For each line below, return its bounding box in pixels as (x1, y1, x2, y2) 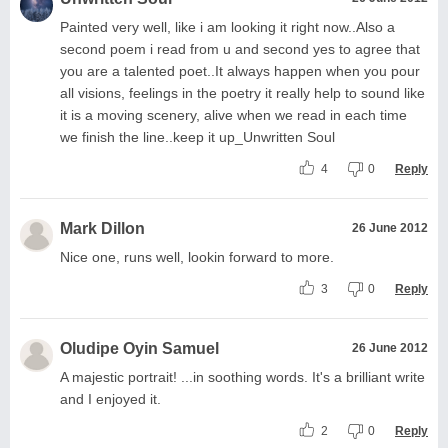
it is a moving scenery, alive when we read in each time (60, 106, 407, 123)
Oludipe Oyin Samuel (60, 339, 219, 357)
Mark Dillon (60, 219, 145, 237)
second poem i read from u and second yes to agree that (60, 40, 420, 57)
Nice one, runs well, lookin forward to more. (60, 248, 334, 265)
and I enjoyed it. (60, 390, 161, 407)
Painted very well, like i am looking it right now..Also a (60, 18, 395, 35)
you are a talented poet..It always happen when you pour (60, 62, 420, 79)
